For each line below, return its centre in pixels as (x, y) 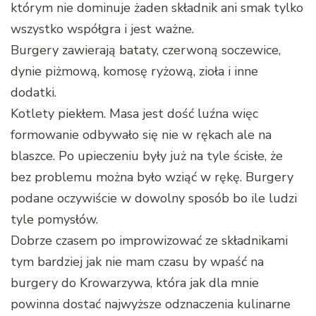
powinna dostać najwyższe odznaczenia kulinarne (151, 304)
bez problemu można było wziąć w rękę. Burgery (152, 177)
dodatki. (34, 92)
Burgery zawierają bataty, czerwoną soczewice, (146, 50)
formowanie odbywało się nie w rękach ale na (141, 134)
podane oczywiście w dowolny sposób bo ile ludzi (154, 198)
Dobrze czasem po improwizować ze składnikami (149, 240)
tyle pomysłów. (54, 219)
